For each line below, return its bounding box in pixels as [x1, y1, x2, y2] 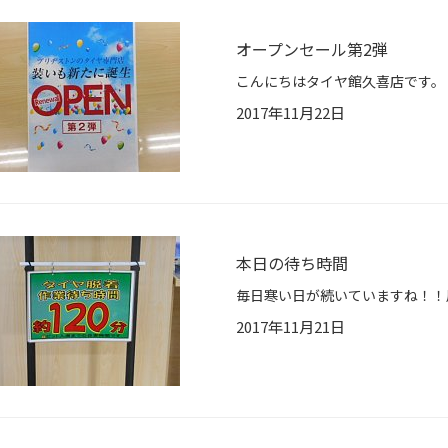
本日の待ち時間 [236, 251, 348, 276]
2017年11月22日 [236, 102, 345, 124]
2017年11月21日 [236, 316, 345, 338]
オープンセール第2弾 [236, 37, 388, 62]
